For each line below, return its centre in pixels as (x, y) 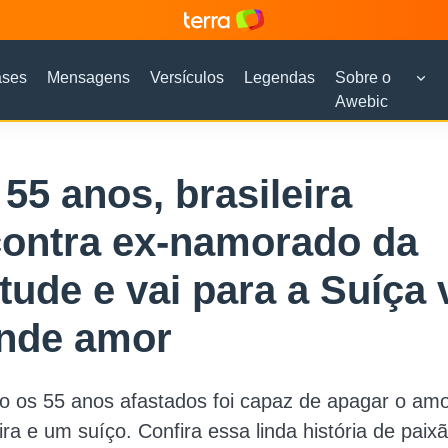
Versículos (186, 77)
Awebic (361, 101)
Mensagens (88, 77)
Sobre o (362, 77)
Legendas (279, 77)
